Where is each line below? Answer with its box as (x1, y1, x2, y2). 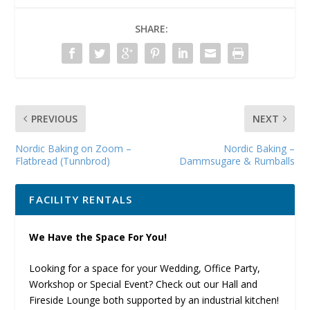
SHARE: (135, 21, 168, 35)
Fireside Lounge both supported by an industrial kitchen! (29, 293, 280, 307)
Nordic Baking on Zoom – (15, 141, 132, 155)
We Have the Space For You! (29, 230, 167, 244)
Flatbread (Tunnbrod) (15, 154, 111, 167)
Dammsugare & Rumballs (179, 154, 295, 167)
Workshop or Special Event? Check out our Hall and (29, 277, 258, 291)
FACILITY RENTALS (29, 192, 133, 206)
